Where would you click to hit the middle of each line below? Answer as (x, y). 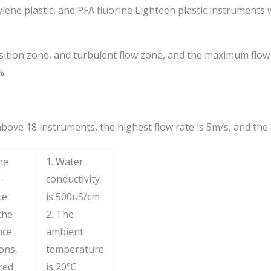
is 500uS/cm (73, 197)
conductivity (73, 179)
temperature (75, 249)
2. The (60, 214)
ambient (65, 232)
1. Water (65, 162)
